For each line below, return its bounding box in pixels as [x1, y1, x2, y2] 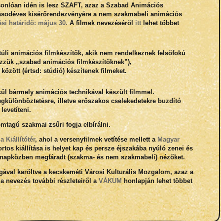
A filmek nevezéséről [67, 19, 135, 27]
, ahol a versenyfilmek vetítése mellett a [35, 136, 157, 143]
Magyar [157, 136, 180, 143]
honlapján [121, 177, 154, 184]
